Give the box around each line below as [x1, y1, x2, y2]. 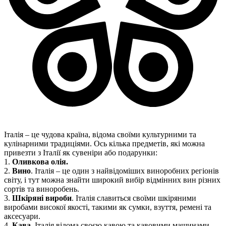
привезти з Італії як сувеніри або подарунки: [4, 148, 157, 157]
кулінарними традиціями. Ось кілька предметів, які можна [4, 139, 205, 148]
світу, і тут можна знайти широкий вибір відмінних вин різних [4, 176, 220, 185]
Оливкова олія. [12, 157, 68, 166]
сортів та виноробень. [4, 185, 79, 194]
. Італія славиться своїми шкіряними [72, 194, 196, 203]
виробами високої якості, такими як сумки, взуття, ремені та [4, 203, 211, 212]
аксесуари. [4, 212, 40, 221]
